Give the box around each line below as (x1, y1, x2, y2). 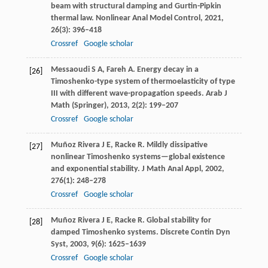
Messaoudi (50, 65, 90, 74)
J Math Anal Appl (141, 164, 201, 173)
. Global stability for (142, 215, 211, 225)
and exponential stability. (50, 164, 142, 173)
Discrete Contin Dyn (158, 227, 230, 237)
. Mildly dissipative (142, 140, 208, 150)
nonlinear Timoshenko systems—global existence (50, 152, 225, 162)
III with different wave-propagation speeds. (50, 89, 206, 98)
